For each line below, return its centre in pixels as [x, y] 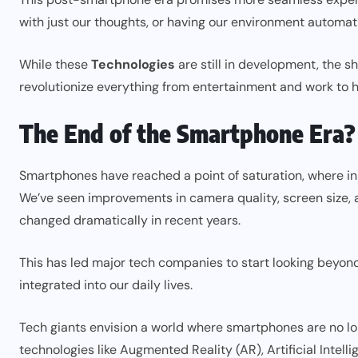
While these [55, 64]
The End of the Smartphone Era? [187, 133]
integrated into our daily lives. [106, 284]
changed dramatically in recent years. [131, 220]
